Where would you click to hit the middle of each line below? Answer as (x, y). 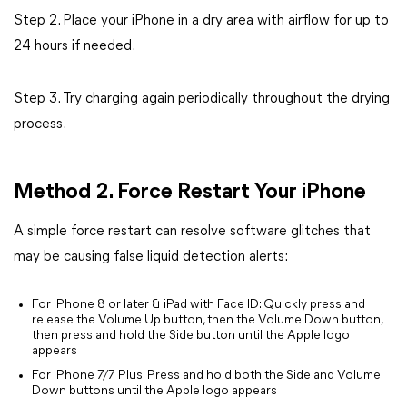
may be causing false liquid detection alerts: (151, 257)
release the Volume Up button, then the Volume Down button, (207, 320)
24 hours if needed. (74, 46)
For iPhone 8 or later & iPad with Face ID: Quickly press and (199, 305)
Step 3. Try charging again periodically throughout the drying (202, 99)
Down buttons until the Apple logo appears (154, 391)
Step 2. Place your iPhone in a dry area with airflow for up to (201, 21)
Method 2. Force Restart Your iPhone (190, 193)
